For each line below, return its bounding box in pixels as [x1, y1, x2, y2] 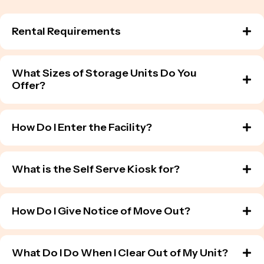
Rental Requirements [12, 25, 121, 38]
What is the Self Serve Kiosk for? [12, 163, 180, 176]
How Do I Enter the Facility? [12, 121, 152, 134]
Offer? [12, 79, 45, 93]
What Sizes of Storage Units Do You [12, 67, 197, 80]
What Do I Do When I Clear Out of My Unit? [12, 246, 228, 260]
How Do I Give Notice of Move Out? [12, 204, 190, 218]
